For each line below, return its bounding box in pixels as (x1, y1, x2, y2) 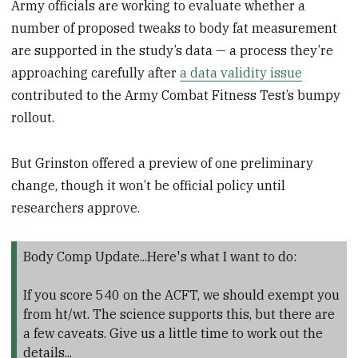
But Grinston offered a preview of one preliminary (11, 154, 314, 171)
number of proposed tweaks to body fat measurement (11, 19, 338, 36)
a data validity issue (180, 64, 303, 81)
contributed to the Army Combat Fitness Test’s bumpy (11, 86, 341, 103)
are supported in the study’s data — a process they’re (11, 42, 334, 58)
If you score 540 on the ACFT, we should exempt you (22, 287, 340, 304)
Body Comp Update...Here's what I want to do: (22, 249, 296, 265)
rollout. (11, 109, 55, 125)
